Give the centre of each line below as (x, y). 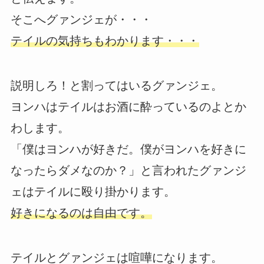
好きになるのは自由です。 (81, 212)
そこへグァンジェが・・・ (81, 19)
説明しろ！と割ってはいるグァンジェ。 (116, 85)
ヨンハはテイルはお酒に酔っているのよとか (128, 106)
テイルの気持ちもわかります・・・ (105, 40)
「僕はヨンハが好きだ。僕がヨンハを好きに (128, 149)
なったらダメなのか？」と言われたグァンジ (128, 170)
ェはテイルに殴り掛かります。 (93, 191)
